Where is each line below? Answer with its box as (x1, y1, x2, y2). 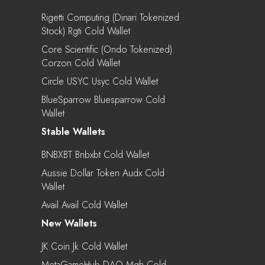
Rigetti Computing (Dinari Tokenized (41, 10, 179, 24)
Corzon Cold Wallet (41, 56, 120, 70)
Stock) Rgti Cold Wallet (41, 24, 130, 38)
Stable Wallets (41, 124, 105, 138)
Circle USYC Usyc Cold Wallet (41, 74, 158, 88)
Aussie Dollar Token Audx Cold (41, 166, 164, 180)
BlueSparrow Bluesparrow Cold (41, 92, 165, 106)
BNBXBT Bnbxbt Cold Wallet (41, 147, 149, 161)
